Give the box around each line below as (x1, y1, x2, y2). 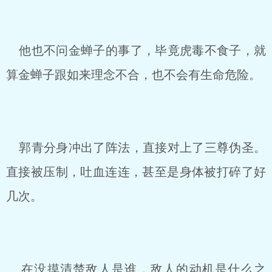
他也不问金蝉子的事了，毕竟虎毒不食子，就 (6, 44, 266, 57)
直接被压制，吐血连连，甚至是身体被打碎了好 (6, 165, 266, 178)
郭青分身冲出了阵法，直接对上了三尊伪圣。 (6, 141, 266, 154)
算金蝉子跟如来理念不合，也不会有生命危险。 (6, 68, 261, 81)
